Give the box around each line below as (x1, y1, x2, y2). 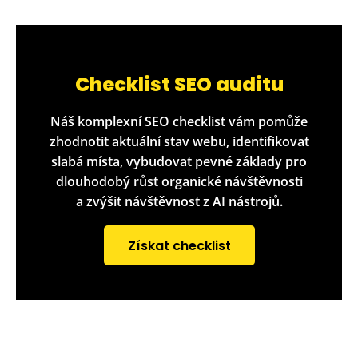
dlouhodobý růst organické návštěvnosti (55, 172, 303, 190)
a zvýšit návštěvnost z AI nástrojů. (75, 192, 283, 210)
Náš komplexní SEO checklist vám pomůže (50, 112, 308, 130)
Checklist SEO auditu (74, 70, 284, 97)
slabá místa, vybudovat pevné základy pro (51, 152, 307, 170)
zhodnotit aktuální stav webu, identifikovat (49, 132, 309, 150)
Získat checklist (127, 236, 231, 255)
